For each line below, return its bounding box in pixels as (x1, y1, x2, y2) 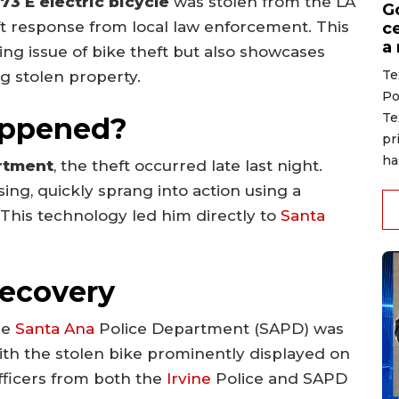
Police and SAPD (211, 370, 347, 388)
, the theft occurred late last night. (53, 156, 322, 175)
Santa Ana (15, 320, 94, 338)
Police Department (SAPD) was (94, 320, 344, 338)
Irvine (167, 370, 211, 388)
